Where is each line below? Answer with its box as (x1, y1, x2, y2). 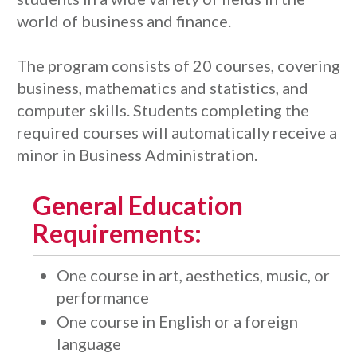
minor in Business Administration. (17, 145, 257, 164)
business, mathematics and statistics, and (17, 78, 308, 97)
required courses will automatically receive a (17, 123, 337, 142)
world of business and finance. (17, 11, 231, 30)
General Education (33, 190, 243, 221)
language (57, 334, 121, 353)
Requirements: (33, 218, 202, 249)
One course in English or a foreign (57, 312, 298, 331)
